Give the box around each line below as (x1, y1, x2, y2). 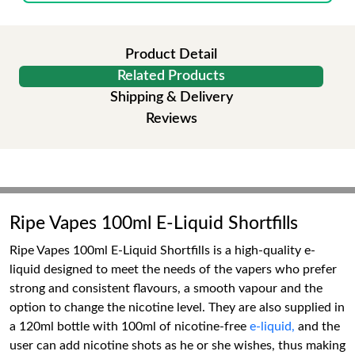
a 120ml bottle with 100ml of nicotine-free (10, 320, 250, 333)
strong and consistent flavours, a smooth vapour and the (10, 282, 323, 295)
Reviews (145, 112, 197, 126)
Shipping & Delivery (109, 90, 233, 105)
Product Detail (125, 48, 217, 62)
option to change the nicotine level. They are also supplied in (10, 301, 345, 314)
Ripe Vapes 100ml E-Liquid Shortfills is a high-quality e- (10, 244, 315, 257)
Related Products (117, 69, 225, 83)
